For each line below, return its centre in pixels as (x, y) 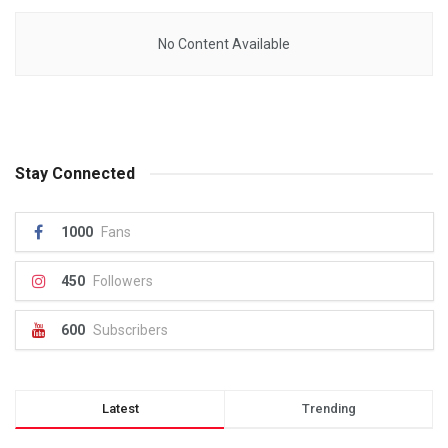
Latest (120, 408)
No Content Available (224, 44)
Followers (123, 281)
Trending (328, 408)
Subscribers (130, 330)
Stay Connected (75, 173)
